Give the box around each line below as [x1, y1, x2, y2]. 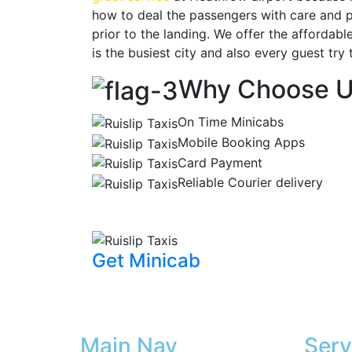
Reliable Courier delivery [178, 174, 323, 191]
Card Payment [178, 154, 262, 170]
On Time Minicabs [178, 114, 284, 130]
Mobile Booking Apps [178, 134, 305, 151]
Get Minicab [92, 248, 200, 272]
